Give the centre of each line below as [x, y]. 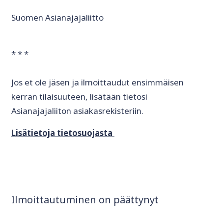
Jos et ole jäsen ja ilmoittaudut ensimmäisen [97, 82]
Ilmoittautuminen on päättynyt [85, 200]
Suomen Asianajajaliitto [57, 18]
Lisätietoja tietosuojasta [62, 133]
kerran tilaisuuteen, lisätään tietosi [79, 97]
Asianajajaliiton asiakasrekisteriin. [77, 111]
